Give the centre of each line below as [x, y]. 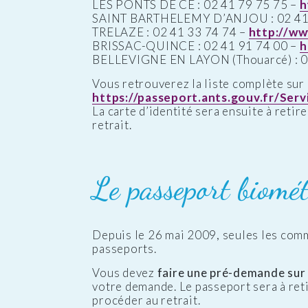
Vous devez [125, 272]
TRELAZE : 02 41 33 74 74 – [170, 32]
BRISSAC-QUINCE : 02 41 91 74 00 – [196, 46]
